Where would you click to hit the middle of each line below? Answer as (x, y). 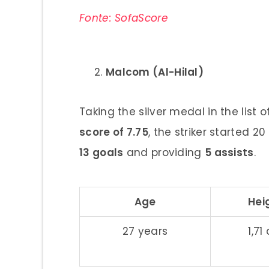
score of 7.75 (114, 132)
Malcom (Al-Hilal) (155, 72)
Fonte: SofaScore (124, 18)
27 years (145, 231)
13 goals (101, 152)
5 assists (229, 152)
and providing (164, 152)
